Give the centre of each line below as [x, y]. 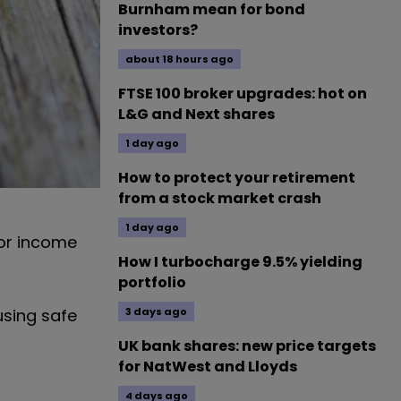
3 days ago [156, 311]
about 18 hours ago [179, 59]
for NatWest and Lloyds [208, 367]
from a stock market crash [220, 198]
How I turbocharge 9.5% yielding [240, 262]
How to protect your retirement [237, 178]
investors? [158, 30]
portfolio [152, 282]
